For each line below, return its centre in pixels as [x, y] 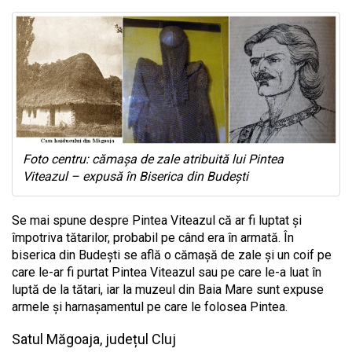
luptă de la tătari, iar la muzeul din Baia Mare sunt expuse [168, 289]
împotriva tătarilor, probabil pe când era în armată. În [153, 237]
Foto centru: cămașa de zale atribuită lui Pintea [153, 159]
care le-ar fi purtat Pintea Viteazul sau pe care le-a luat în [167, 272]
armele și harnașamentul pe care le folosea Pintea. [150, 306]
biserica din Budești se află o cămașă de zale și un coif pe [172, 255]
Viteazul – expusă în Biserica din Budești [136, 176]
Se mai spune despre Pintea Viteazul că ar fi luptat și [157, 220]
